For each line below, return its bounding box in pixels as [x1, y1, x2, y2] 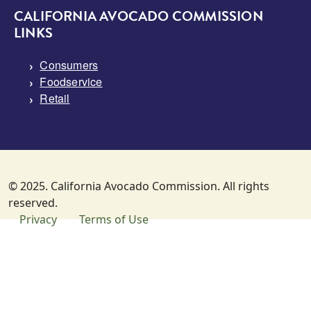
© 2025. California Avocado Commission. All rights [8, 178, 269, 194]
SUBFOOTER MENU [8, 212, 165, 230]
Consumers [40, 57, 99, 74]
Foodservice [40, 74, 103, 90]
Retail [40, 90, 70, 107]
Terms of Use [79, 212, 149, 228]
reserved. [8, 195, 58, 211]
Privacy [19, 212, 57, 228]
